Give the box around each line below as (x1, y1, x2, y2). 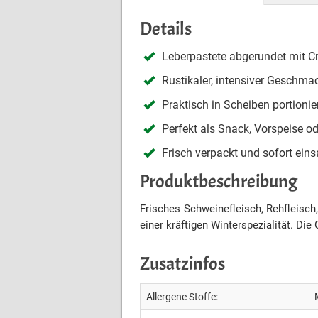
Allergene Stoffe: (146, 291, 218, 302)
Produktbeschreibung (140, 170, 297, 193)
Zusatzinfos (140, 252, 225, 275)
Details (140, 17, 192, 40)
